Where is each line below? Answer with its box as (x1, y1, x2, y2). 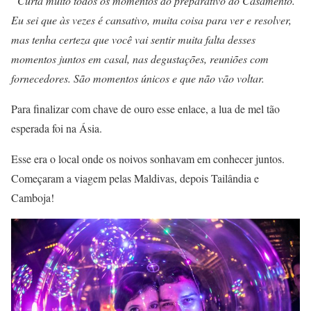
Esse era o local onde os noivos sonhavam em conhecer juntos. (11, 151, 285, 166)
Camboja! (11, 190, 54, 205)
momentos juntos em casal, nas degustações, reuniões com (11, 51, 269, 66)
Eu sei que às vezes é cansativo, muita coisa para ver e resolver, (11, 12, 292, 27)
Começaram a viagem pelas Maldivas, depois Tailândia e (11, 170, 259, 185)
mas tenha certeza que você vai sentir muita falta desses (11, 31, 255, 47)
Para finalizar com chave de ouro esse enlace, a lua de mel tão (11, 101, 280, 116)
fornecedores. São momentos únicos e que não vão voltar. (11, 70, 264, 85)
